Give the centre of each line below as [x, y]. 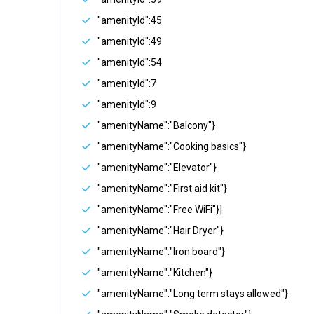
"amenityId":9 [127, 105]
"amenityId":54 [130, 63]
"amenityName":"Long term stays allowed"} [193, 294]
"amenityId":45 [130, 21]
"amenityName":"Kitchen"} [155, 273]
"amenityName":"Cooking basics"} [172, 147]
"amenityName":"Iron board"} [161, 252]
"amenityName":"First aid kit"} [162, 189]
